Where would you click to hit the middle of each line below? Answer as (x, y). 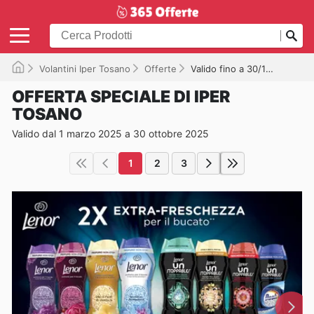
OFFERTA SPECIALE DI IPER (121, 96)
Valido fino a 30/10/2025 (228, 68)
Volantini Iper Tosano (85, 68)
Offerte (161, 68)
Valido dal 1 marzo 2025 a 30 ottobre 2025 (110, 133)
